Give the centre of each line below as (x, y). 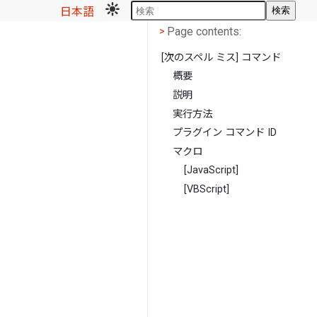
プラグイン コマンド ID (225, 133)
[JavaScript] (212, 171)
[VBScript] (207, 189)
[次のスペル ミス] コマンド (221, 57)
